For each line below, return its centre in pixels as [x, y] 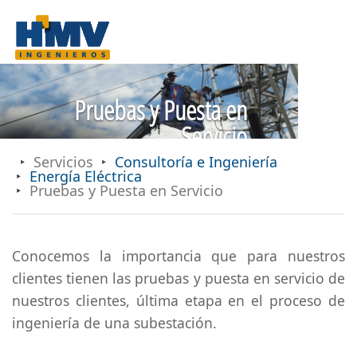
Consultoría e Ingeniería [196, 161]
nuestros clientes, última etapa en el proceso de [178, 300]
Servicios [63, 161]
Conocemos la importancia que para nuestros [178, 255]
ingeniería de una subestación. [114, 322]
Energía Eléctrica [86, 176]
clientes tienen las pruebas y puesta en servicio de [178, 278]
